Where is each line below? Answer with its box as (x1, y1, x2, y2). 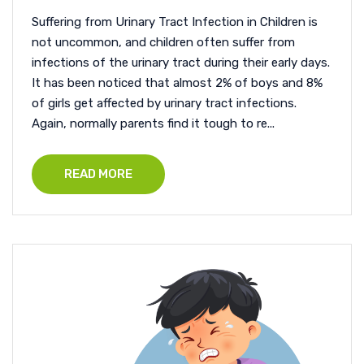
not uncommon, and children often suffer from (32, 34, 295, 50)
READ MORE (64, 166, 132, 181)
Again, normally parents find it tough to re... (32, 115, 275, 131)
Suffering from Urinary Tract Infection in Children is (32, 14, 318, 29)
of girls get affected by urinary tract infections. (32, 95, 297, 110)
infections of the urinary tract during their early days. (32, 54, 330, 70)
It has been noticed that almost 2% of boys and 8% (32, 75, 323, 90)
